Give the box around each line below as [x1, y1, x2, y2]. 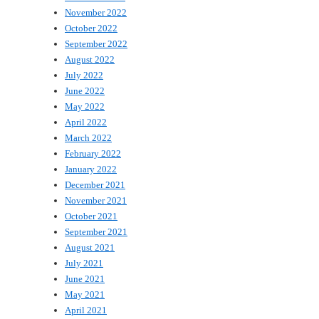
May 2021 [65, 288, 105, 300]
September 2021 [65, 226, 127, 237]
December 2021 [65, 179, 125, 190]
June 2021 [65, 273, 105, 284]
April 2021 [65, 304, 107, 315]
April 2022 [65, 116, 107, 127]
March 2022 [65, 132, 112, 143]
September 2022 [65, 38, 127, 49]
